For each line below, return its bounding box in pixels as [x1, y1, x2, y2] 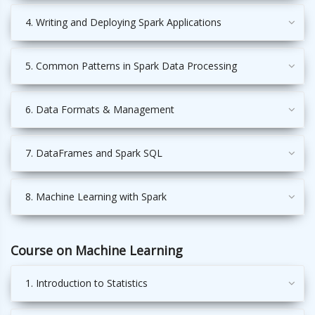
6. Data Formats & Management [25, 103, 174, 117]
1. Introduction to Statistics [25, 276, 148, 290]
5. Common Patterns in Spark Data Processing [25, 59, 237, 73]
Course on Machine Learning [11, 242, 183, 259]
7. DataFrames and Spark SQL [25, 146, 162, 160]
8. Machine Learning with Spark [25, 190, 167, 204]
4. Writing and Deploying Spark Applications [25, 15, 221, 30]
